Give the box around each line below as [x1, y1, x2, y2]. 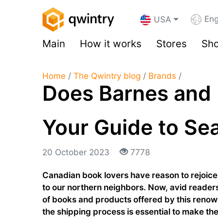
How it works [80, 37, 142, 50]
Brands [148, 71, 176, 81]
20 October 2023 [42, 147, 112, 157]
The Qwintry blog [73, 71, 141, 81]
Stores [156, 37, 187, 50]
